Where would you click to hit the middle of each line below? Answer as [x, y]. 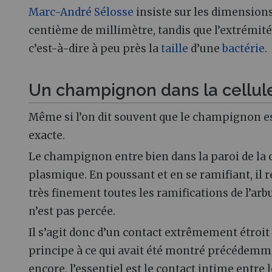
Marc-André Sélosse [81, 12]
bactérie [243, 48]
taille [175, 48]
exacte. [47, 135]
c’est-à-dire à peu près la [95, 48]
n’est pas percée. [72, 212]
